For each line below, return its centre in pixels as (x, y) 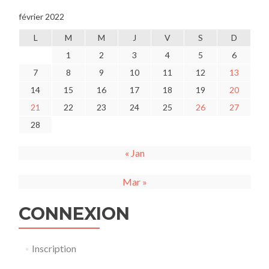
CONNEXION (74, 213)
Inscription (54, 248)
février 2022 (41, 17)
